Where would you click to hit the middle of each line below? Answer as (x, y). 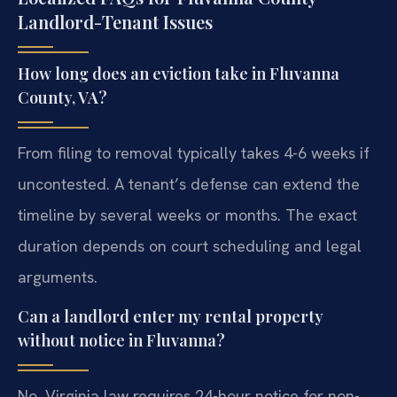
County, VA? (62, 97)
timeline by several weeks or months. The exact (187, 214)
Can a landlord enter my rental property (171, 316)
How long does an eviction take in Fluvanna (179, 73)
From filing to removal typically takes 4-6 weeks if (194, 152)
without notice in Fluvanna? (121, 340)
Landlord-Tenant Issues (115, 21)
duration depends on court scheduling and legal (190, 245)
